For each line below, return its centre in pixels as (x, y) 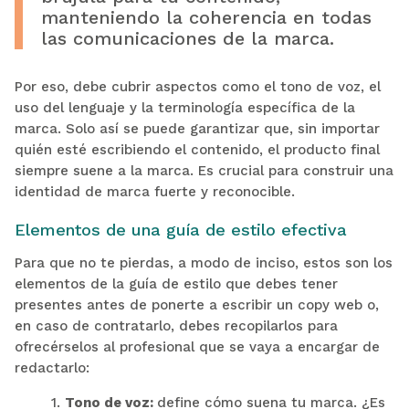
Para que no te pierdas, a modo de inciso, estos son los (203, 262)
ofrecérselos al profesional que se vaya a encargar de (197, 346)
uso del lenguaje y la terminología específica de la (184, 107)
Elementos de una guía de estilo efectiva (180, 229)
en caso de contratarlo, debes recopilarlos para (176, 325)
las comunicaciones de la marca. (187, 38)
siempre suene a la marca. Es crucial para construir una (204, 170)
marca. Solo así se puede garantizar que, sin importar (197, 128)
